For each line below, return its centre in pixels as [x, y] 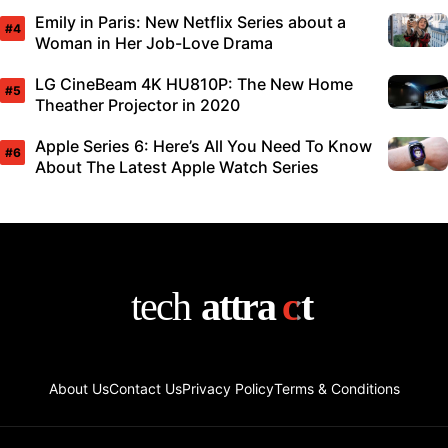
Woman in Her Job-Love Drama [154, 43]
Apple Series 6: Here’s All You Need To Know [203, 146]
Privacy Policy [227, 389]
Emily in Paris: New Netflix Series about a [190, 22]
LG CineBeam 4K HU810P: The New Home [194, 84]
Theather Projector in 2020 [137, 105]
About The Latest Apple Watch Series [177, 167]
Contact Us [145, 389]
